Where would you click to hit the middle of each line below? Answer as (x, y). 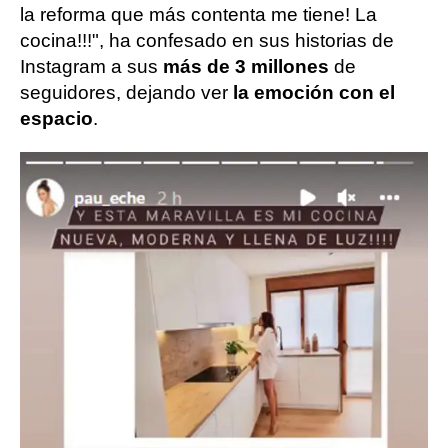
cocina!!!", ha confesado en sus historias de (207, 40)
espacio (56, 118)
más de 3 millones (246, 66)
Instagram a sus (89, 66)
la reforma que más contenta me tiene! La (198, 14)
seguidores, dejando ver (126, 92)
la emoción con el (314, 92)
